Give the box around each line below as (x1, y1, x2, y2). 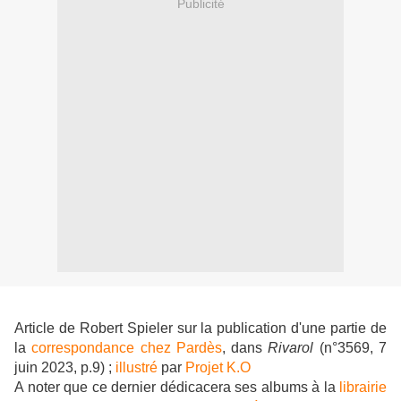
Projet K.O (185, 360, 251, 376)
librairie (339, 380, 387, 396)
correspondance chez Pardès (31, 340, 222, 356)
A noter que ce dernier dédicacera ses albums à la (14, 380, 339, 396)
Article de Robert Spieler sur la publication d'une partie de (14, 320, 387, 337)
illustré (115, 360, 158, 376)
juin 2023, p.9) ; (14, 360, 115, 376)
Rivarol (268, 340, 314, 356)
